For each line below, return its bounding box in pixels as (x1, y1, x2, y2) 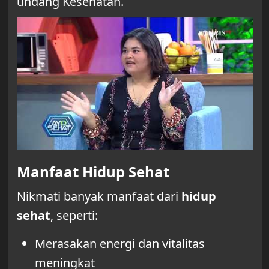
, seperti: (50, 207, 98, 223)
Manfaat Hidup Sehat (16, 161, 169, 181)
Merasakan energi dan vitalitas (34, 235, 205, 252)
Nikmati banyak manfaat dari (16, 187, 181, 204)
